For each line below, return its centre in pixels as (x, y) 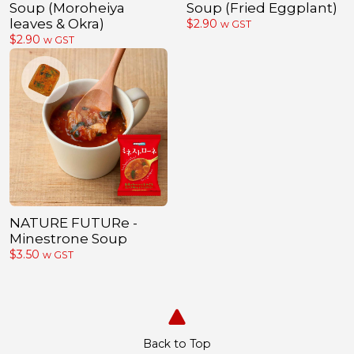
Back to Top (177, 344)
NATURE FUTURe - (73, 223)
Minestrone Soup (68, 239)
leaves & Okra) (57, 24)
